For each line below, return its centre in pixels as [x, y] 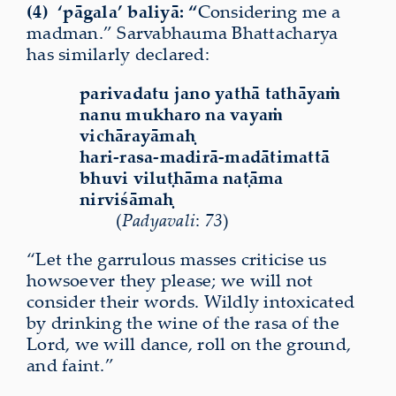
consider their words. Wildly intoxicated [190, 301]
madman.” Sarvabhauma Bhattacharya [183, 33]
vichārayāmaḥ [137, 135]
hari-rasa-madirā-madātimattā [205, 156]
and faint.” [70, 365]
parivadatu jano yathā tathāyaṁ [210, 93]
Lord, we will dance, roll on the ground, [189, 344]
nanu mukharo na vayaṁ [182, 114]
